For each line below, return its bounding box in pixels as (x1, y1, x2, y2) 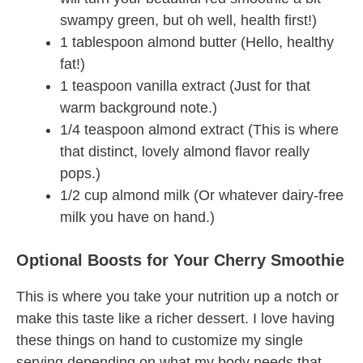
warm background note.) (60, 100, 217, 117)
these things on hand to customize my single (16, 332, 303, 349)
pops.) (60, 165, 100, 182)
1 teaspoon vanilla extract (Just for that (60, 78, 310, 95)
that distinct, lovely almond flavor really (60, 143, 310, 160)
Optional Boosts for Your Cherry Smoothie (16, 251, 344, 270)
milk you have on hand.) (60, 209, 215, 226)
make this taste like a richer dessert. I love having (16, 310, 335, 327)
